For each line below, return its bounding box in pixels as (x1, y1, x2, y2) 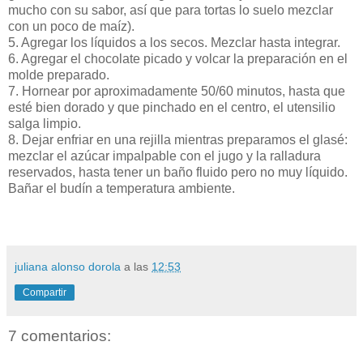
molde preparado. (8, 67, 109, 82)
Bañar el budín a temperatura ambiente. (8, 181, 235, 195)
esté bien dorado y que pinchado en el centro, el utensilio (8, 100, 335, 114)
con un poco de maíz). (8, 19, 135, 33)
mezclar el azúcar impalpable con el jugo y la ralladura (8, 148, 321, 163)
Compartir (23, 286, 66, 298)
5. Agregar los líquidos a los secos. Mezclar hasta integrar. (8, 35, 340, 49)
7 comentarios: (8, 327, 111, 344)
